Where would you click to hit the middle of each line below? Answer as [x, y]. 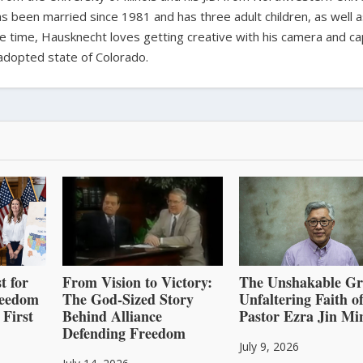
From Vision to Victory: [137, 282]
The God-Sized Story [128, 299]
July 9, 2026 [269, 346]
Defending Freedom [124, 333]
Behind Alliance [112, 316]
